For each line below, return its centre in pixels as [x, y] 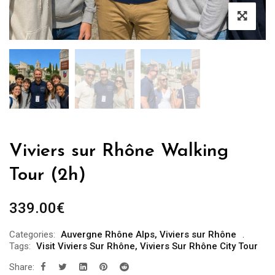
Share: [22, 267]
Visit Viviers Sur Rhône [86, 246]
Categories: [32, 235]
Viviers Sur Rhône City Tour [199, 246]
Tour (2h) [48, 176]
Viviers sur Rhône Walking [119, 152]
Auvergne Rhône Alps [108, 235]
